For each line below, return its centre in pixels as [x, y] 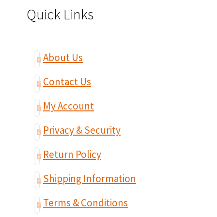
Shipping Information [89, 179]
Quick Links [60, 14]
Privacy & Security [82, 130]
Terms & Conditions [85, 203]
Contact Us [67, 82]
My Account [68, 106]
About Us [63, 58]
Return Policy [72, 155]
